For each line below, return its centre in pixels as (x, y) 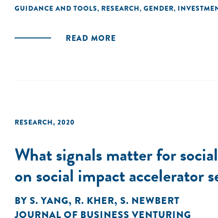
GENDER (159, 8)
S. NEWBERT (150, 201)
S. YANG (49, 201)
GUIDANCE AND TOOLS (56, 8)
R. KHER (94, 201)
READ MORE (91, 38)
